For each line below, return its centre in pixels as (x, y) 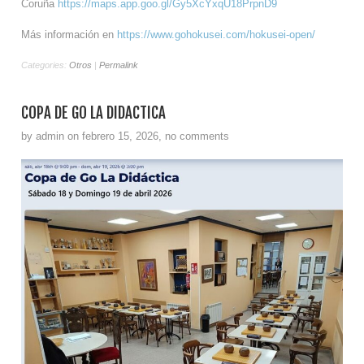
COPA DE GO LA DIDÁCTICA (93, 113)
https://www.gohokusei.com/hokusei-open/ (216, 35)
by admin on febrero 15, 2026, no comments (125, 136)
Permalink (119, 65)
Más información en (69, 35)
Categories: (45, 65)
